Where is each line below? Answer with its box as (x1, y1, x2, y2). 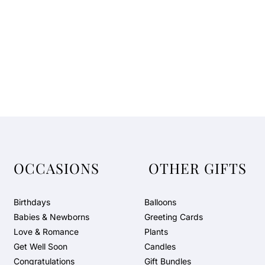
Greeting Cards (144, 212, 203, 222)
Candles (144, 241, 176, 251)
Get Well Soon (14, 241, 68, 251)
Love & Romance (14, 227, 79, 237)
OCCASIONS (14, 159, 100, 177)
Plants (144, 227, 168, 237)
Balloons (144, 197, 176, 207)
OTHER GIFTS (144, 159, 251, 177)
